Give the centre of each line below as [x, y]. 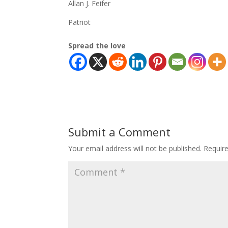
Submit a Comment [120, 132]
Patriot [80, 22]
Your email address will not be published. [135, 149]
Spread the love [97, 46]
